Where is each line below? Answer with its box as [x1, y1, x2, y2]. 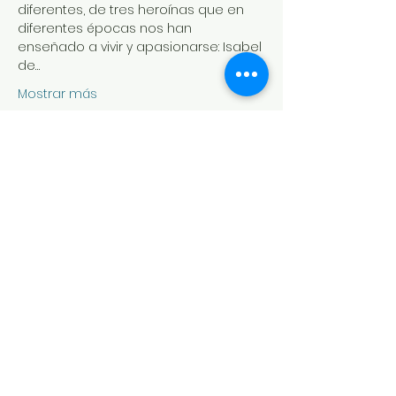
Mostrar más [18, 85, 97, 103]
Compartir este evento [18, 180, 213, 203]
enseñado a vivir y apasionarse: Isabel [18, 38, 265, 56]
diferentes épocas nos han [18, 19, 195, 37]
